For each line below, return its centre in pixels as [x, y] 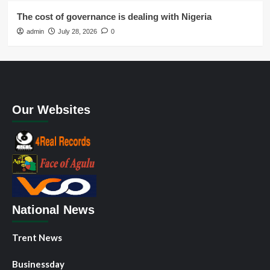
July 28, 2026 [77, 31]
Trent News [37, 237]
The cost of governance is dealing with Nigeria [114, 16]
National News [53, 209]
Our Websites [51, 109]
